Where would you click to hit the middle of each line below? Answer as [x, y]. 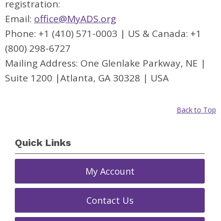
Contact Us [110, 200]
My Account [110, 171]
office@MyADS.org [75, 19]
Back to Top [196, 110]
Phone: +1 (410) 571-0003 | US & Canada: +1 [103, 34]
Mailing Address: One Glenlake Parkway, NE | [105, 63]
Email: [19, 19]
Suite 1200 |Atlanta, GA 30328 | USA [87, 78]
